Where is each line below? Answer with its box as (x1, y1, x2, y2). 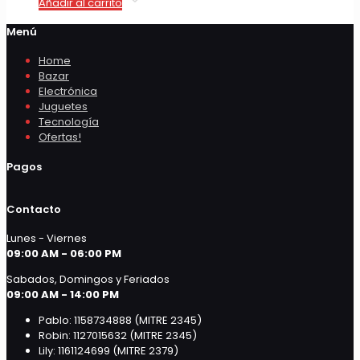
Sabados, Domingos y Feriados (6, 272, 170, 288)
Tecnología (39, 114, 99, 130)
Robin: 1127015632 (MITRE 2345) (39, 328, 197, 344)
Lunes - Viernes (6, 231, 87, 247)
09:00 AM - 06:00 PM (6, 246, 121, 262)
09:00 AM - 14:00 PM (6, 287, 119, 303)
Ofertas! (39, 129, 81, 145)
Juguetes (39, 99, 88, 115)
